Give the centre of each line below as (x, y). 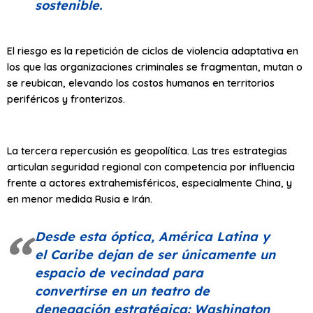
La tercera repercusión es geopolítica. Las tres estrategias (147, 151)
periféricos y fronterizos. (66, 99)
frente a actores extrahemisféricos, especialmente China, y (150, 183)
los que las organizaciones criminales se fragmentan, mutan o (155, 67)
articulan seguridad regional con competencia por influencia (151, 167)
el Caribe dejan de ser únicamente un (155, 255)
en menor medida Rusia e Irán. (80, 199)
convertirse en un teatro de (122, 291)
